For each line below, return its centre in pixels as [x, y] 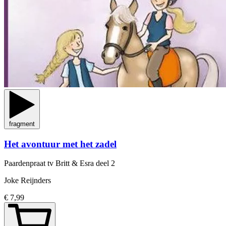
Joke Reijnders [27, 181]
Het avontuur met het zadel [60, 144]
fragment [22, 124]
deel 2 [105, 163]
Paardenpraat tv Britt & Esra [50, 163]
